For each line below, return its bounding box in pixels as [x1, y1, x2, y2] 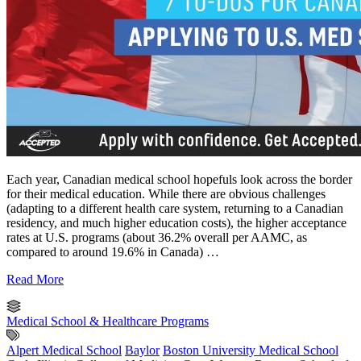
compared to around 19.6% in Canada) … [6, 244, 219, 259]
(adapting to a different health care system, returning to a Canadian [6, 201, 343, 215]
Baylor [125, 342, 160, 357]
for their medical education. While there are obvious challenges [6, 186, 326, 201]
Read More [6, 272, 64, 286]
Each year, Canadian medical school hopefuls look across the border [6, 172, 352, 186]
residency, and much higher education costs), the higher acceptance [6, 215, 346, 230]
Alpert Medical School [6, 342, 122, 357]
